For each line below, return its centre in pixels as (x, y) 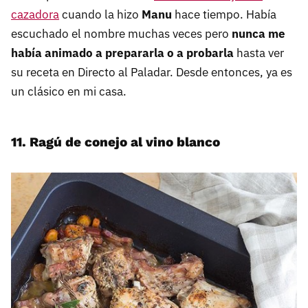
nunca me (258, 34)
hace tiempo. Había (224, 15)
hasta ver (259, 53)
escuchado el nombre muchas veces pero (121, 34)
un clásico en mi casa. (69, 92)
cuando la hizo (100, 15)
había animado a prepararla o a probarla (122, 53)
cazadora (35, 15)
